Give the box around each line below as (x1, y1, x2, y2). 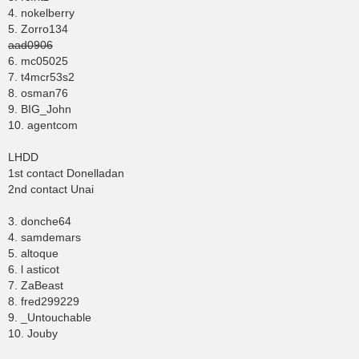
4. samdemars (8, 231, 81, 244)
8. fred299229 (8, 295, 79, 309)
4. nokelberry (8, 6, 75, 20)
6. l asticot (8, 263, 59, 276)
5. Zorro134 (8, 22, 68, 36)
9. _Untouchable (8, 311, 91, 325)
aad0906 (8, 38, 53, 52)
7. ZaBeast (8, 279, 63, 292)
